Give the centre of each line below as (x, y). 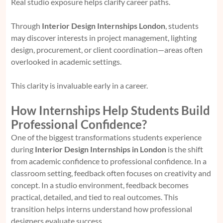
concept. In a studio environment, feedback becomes (100, 185)
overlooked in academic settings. (66, 62)
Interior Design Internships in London (101, 149)
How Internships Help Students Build (111, 111)
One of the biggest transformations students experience (106, 137)
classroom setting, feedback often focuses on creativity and (111, 173)
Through (26, 26)
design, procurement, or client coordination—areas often (107, 50)
